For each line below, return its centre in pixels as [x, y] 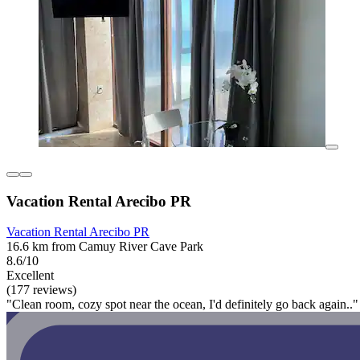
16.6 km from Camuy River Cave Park [105, 247]
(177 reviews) [41, 290]
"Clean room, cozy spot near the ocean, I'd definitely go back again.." [182, 305]
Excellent [30, 276]
